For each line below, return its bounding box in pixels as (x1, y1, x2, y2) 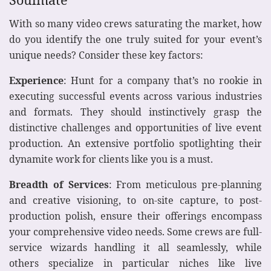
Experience (9, 74, 64, 88)
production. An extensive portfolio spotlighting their (9, 137, 262, 151)
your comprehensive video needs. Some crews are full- (9, 225, 262, 239)
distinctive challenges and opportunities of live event (9, 121, 262, 135)
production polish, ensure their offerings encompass (9, 209, 262, 223)
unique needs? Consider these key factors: (9, 48, 203, 62)
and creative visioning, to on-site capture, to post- (9, 194, 262, 207)
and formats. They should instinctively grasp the (9, 105, 262, 119)
